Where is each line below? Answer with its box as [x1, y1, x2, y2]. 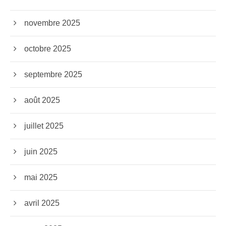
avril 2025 [24, 199, 60, 208]
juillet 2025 [24, 122, 64, 131]
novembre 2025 [24, 19, 81, 28]
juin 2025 [24, 147, 58, 156]
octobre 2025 [24, 44, 72, 53]
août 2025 [24, 96, 61, 105]
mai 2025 [24, 173, 58, 182]
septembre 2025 [24, 70, 83, 79]
